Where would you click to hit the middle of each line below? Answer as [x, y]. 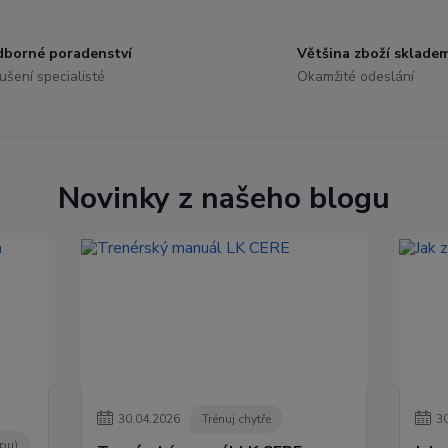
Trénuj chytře [237, 419]
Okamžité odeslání [356, 76]
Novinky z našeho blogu [224, 198]
